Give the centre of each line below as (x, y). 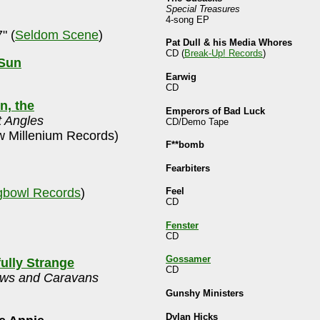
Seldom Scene (57, 35)
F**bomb (185, 145)
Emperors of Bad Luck (215, 111)
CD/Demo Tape (197, 121)
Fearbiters (188, 168)
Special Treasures (203, 9)
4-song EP (187, 19)
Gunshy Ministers (205, 294)
